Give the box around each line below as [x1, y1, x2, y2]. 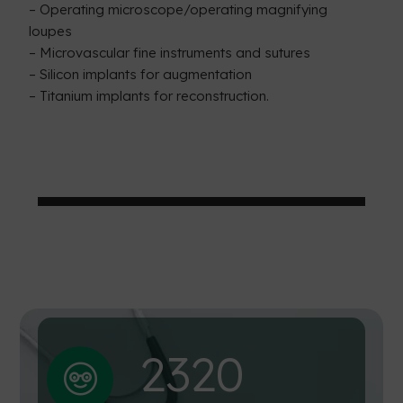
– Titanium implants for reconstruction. [29, 86, 270, 104]
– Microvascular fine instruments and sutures [29, 43, 311, 61]
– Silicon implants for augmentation [29, 65, 253, 83]
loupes [29, 22, 73, 40]
